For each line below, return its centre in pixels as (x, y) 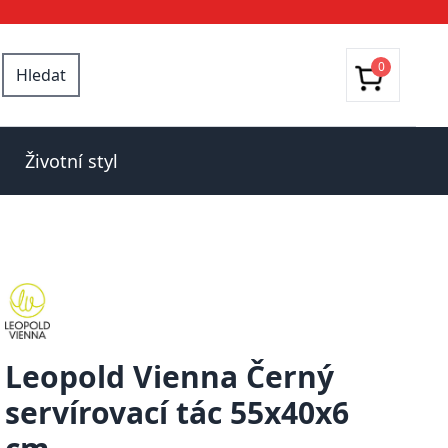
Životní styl (71, 161)
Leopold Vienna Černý (170, 376)
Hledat (41, 75)
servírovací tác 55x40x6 (177, 412)
